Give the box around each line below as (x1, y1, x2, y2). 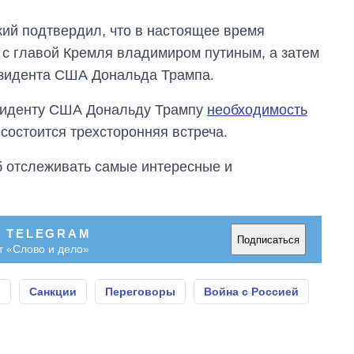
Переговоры (105, 285, 175, 299)
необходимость (207, 102, 307, 119)
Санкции (29, 285, 77, 299)
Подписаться (237, 233, 299, 246)
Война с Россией (204, 285, 299, 299)
